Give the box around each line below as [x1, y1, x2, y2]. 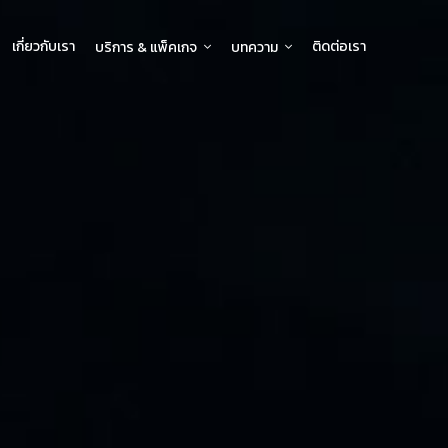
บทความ [231, 37, 281, 59]
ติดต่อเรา [312, 36, 366, 58]
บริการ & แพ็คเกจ [95, 37, 200, 59]
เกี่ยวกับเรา [12, 36, 75, 58]
